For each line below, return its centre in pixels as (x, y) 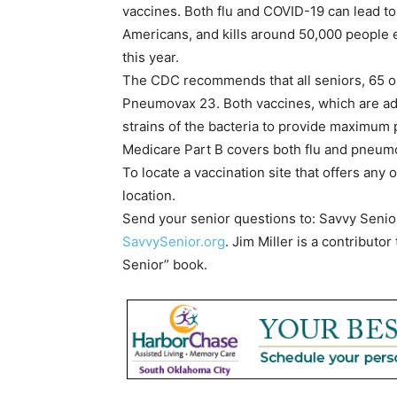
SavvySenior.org (174, 242)
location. (149, 196)
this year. (151, 58)
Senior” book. (165, 265)
